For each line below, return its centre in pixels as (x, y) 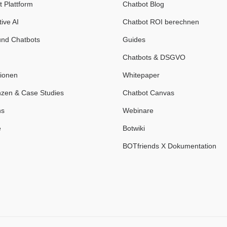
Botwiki (134, 128)
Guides (134, 40)
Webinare (138, 110)
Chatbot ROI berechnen (161, 22)
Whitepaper (141, 75)
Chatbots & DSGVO (154, 57)
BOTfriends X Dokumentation (169, 146)
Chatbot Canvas (148, 93)
